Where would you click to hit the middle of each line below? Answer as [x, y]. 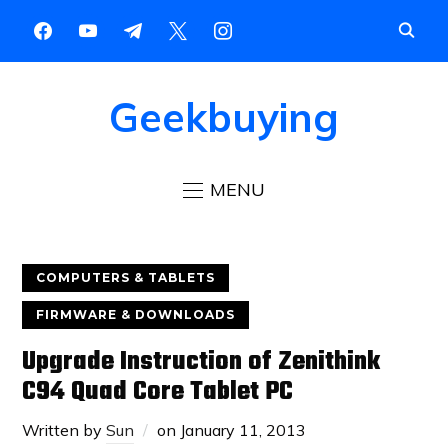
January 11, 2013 [243, 429]
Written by [64, 429]
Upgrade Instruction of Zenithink [201, 361]
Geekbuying [224, 117]
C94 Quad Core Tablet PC [158, 391]
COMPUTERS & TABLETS [126, 277]
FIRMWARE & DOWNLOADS [136, 314]
